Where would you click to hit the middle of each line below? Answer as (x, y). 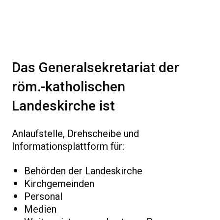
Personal (43, 197)
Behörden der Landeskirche (83, 171)
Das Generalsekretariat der (96, 68)
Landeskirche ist (63, 106)
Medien (40, 209)
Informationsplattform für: (68, 147)
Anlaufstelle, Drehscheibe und (75, 134)
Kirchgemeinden (59, 184)
